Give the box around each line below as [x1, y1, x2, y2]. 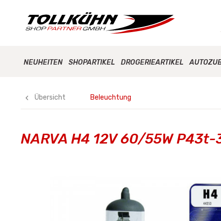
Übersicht [35, 93, 66, 102]
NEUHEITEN [24, 58, 63, 67]
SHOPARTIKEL [69, 58, 115, 67]
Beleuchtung [90, 93, 131, 102]
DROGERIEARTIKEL [121, 58, 184, 67]
